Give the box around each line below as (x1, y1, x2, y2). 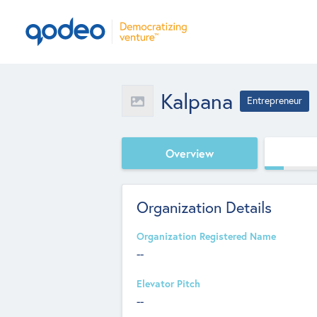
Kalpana (161, 87, 233, 115)
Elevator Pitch (137, 277, 200, 290)
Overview (166, 145, 214, 161)
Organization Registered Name (137, 230, 276, 243)
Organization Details (137, 197, 272, 217)
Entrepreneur (247, 94, 302, 107)
